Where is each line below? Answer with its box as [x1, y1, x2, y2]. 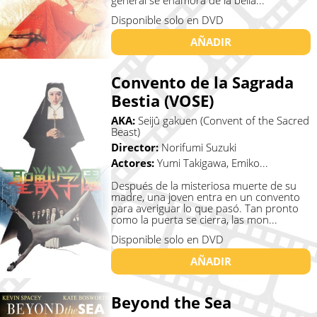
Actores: [110, 156, 157, 171]
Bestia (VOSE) [110, 90, 214, 112]
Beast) [110, 125, 140, 139]
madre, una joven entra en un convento [110, 190, 300, 204]
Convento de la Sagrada [110, 71, 294, 93]
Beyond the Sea [110, 291, 231, 313]
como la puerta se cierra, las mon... [110, 212, 277, 227]
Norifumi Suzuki [161, 140, 236, 155]
